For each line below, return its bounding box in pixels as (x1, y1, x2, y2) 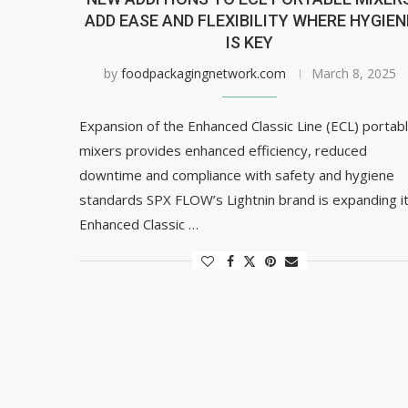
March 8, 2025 (311, 65, 396, 83)
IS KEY (226, 33, 274, 53)
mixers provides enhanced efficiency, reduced (79, 141, 367, 160)
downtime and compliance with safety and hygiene (79, 166, 394, 185)
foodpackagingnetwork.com (120, 65, 286, 83)
